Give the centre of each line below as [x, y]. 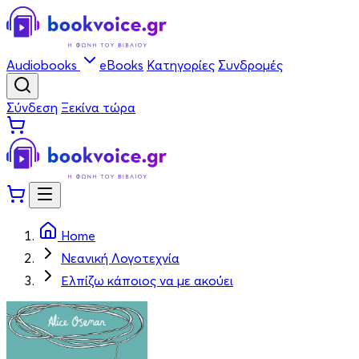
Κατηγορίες [181, 65]
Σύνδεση [32, 107]
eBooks [121, 65]
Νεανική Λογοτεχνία [120, 258]
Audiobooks [43, 65]
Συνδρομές [250, 65]
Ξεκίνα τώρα [98, 107]
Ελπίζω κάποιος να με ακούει [147, 280]
